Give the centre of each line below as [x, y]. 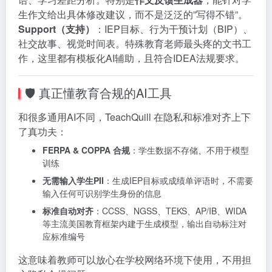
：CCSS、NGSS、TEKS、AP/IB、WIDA [170, 211]
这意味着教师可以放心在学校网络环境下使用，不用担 [135, 260]
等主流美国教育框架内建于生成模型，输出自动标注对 [144, 224]
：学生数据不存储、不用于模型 [189, 150]
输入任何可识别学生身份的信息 [102, 193]
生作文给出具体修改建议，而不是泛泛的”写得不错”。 [133, 15]
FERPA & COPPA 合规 [86, 150]
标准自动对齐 [68, 211]
